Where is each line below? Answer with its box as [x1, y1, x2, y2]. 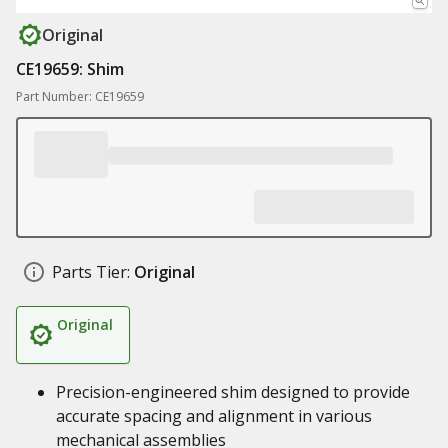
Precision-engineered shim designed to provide [56, 381, 410, 403]
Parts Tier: [52, 261, 130, 283]
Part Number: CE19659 [16, 88, 144, 105]
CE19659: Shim [16, 58, 124, 80]
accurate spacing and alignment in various [56, 405, 372, 427]
